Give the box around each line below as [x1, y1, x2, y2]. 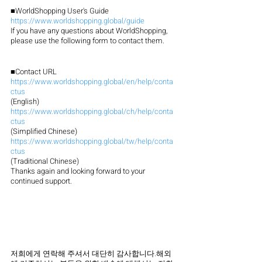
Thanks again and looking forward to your [11, 166, 147, 177]
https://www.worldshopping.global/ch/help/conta [11, 106, 173, 118]
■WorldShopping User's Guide [11, 5, 109, 17]
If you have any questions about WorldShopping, [11, 25, 170, 37]
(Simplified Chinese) [11, 126, 77, 137]
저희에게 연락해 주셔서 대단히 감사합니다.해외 [11, 248, 171, 260]
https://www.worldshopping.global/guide [11, 15, 144, 27]
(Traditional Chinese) [11, 156, 79, 167]
